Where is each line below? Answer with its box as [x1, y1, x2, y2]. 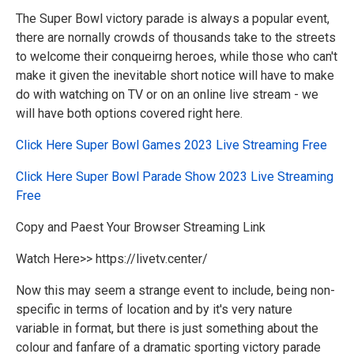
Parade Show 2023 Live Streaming [139, 168, 333, 184]
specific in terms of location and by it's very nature [16, 301, 292, 317]
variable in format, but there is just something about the [16, 320, 318, 336]
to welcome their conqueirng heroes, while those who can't [16, 48, 337, 64]
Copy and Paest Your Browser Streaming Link [16, 219, 265, 235]
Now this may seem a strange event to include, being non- [16, 282, 335, 298]
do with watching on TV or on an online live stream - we [16, 86, 318, 102]
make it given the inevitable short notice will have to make [16, 67, 334, 83]
